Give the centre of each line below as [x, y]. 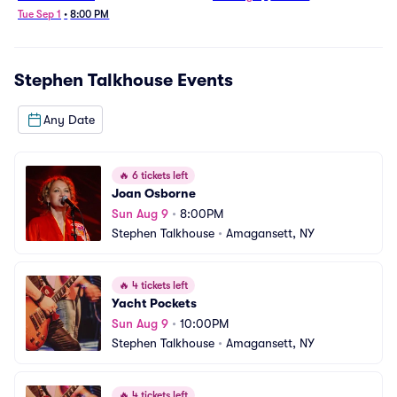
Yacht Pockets [154, 303]
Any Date [69, 119]
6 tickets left [159, 175]
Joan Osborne [154, 193]
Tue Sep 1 [39, 14]
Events [203, 80]
